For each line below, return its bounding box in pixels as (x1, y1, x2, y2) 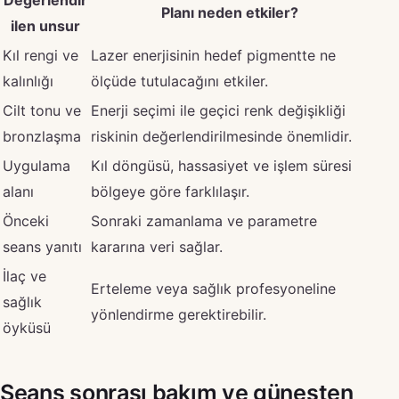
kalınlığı (3, 72, 53, 91)
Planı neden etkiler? (160, 4, 298, 22)
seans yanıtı (3, 238, 82, 256)
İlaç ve (3, 267, 46, 286)
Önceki (3, 212, 49, 231)
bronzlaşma (3, 127, 81, 146)
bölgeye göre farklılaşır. (91, 183, 249, 201)
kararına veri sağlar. (91, 238, 223, 256)
